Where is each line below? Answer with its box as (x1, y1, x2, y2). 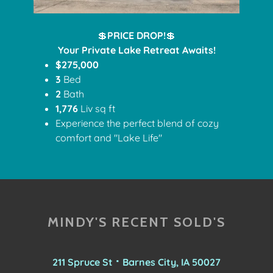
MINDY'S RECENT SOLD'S (47, 213, 226, 230)
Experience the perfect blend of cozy (55, 116, 219, 129)
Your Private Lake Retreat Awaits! (57, 43, 216, 56)
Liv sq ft (80, 102, 116, 115)
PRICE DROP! (107, 29, 166, 41)
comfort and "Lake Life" (55, 131, 165, 144)
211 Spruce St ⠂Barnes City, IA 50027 (52, 255, 221, 268)
